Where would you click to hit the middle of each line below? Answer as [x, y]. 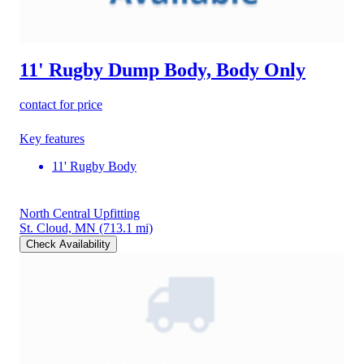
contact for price [61, 104]
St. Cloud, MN [58, 228]
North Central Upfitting [80, 213]
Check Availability [68, 244]
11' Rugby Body [94, 166]
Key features [52, 139]
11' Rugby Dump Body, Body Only [162, 70]
